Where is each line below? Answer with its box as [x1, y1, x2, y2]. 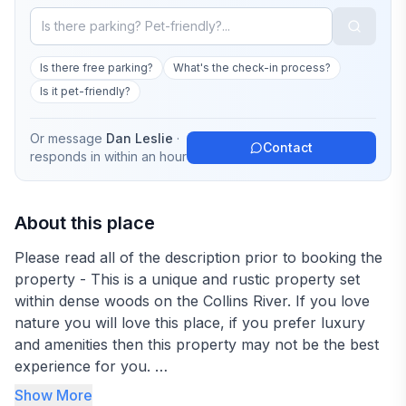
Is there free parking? [40, 61, 153, 74]
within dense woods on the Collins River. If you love [14, 292, 295, 310]
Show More [14, 386, 92, 404]
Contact [262, 140, 313, 155]
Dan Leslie [106, 130, 173, 146]
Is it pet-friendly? [40, 84, 130, 98]
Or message [30, 130, 102, 146]
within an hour [104, 149, 187, 164]
